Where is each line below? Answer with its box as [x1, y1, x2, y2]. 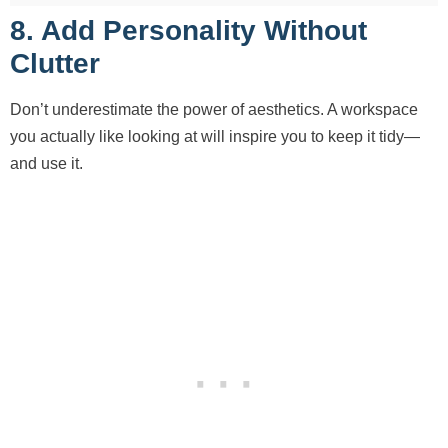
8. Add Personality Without [10, 14, 367, 46]
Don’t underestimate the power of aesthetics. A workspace [10, 100, 418, 118]
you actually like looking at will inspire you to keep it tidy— [10, 127, 420, 145]
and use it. [10, 154, 83, 172]
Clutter [10, 47, 100, 79]
